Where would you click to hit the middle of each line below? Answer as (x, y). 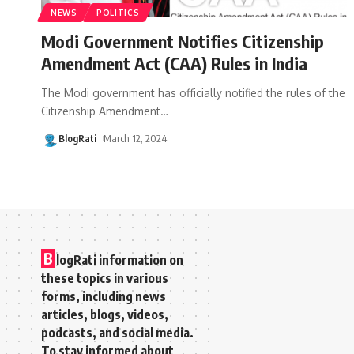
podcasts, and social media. (117, 332)
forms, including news (104, 296)
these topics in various (105, 278)
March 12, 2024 (135, 138)
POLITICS (118, 12)
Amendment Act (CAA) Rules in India (174, 63)
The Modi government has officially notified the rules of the (193, 92)
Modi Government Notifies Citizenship (183, 41)
